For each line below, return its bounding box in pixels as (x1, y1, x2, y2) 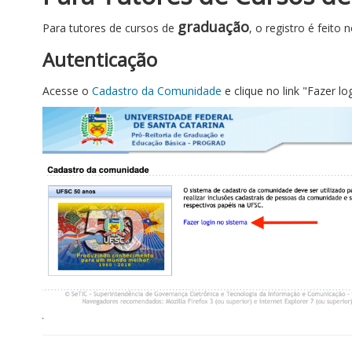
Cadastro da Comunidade (92, 83, 222, 98)
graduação (178, 17, 249, 36)
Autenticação (42, 46, 157, 72)
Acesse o (42, 83, 92, 98)
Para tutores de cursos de (42, 20, 178, 35)
